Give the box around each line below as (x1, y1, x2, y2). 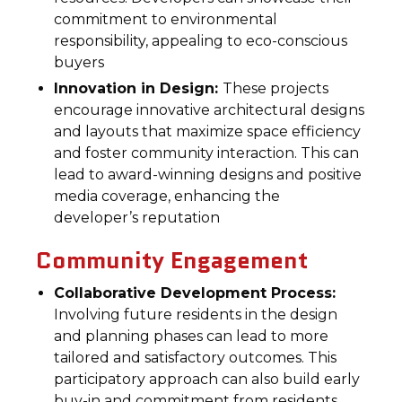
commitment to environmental (54, 11, 278, 28)
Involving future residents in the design (54, 306, 338, 323)
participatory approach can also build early (54, 371, 361, 388)
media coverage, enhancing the (54, 188, 281, 205)
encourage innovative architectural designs (54, 101, 365, 118)
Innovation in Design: (54, 80, 223, 97)
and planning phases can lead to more (54, 328, 329, 345)
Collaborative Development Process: (54, 284, 336, 301)
